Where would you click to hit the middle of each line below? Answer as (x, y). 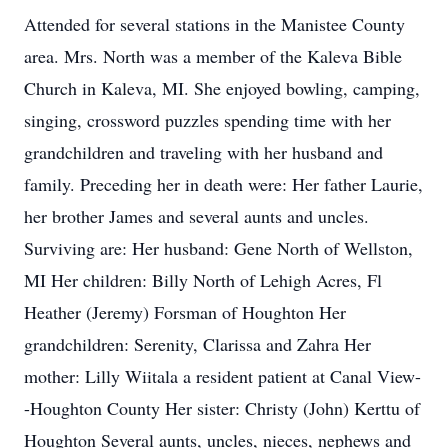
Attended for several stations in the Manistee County (214, 24)
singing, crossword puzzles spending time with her (207, 120)
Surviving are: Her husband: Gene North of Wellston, (218, 248)
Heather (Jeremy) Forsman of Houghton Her (185, 312)
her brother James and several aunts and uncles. (196, 216)
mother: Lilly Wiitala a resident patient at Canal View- (222, 376)
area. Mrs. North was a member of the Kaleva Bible (213, 56)
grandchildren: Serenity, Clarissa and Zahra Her (197, 344)
